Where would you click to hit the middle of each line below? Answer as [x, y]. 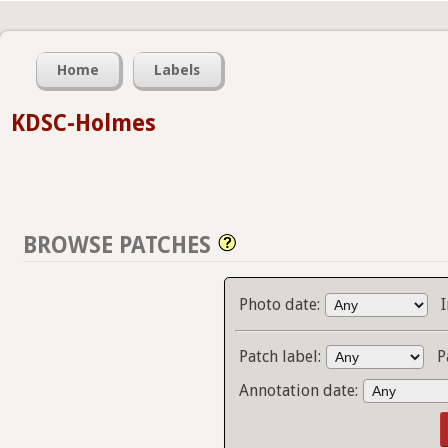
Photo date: [282, 305]
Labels [177, 70]
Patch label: [282, 357]
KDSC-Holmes [83, 123]
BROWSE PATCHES [117, 245]
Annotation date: [301, 391]
